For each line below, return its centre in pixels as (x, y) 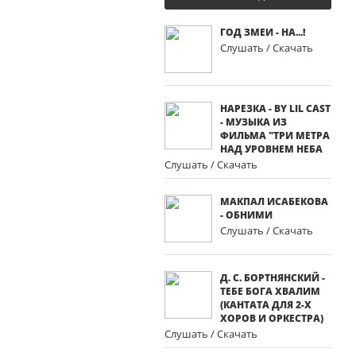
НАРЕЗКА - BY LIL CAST (275, 108)
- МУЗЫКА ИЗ (253, 122)
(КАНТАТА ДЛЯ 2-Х (266, 305)
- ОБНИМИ (246, 215)
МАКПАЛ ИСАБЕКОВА (274, 201)
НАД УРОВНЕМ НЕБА (271, 149)
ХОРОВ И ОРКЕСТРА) (272, 318)
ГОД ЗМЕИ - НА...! (263, 32)
